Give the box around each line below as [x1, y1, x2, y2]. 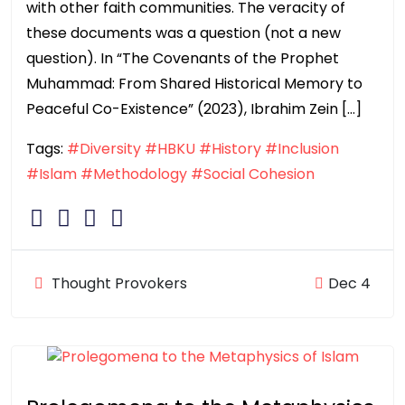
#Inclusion [265, 137, 339, 159]
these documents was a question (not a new [26, 22, 341, 43]
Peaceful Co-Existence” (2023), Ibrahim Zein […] [26, 98, 362, 119]
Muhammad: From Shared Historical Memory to [26, 72, 363, 94]
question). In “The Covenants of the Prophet [26, 47, 339, 69]
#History [199, 137, 261, 159]
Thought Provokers [48, 272, 187, 294]
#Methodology [80, 163, 187, 184]
